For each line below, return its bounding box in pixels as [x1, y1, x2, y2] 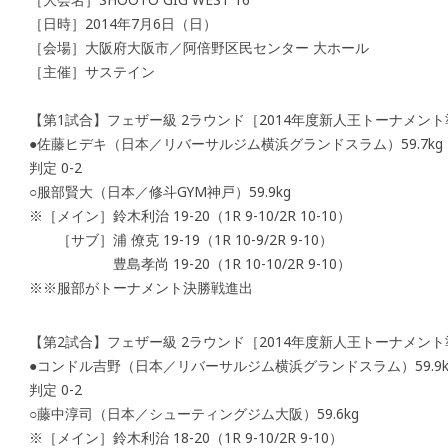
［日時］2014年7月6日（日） [29, 13, 217, 33]
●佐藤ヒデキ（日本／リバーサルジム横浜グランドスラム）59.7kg [29, 133, 443, 153]
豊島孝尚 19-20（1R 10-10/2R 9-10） [29, 253, 351, 273]
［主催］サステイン [29, 61, 155, 81]
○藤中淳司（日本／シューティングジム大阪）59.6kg [29, 403, 359, 423]
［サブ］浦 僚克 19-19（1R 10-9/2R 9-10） [29, 229, 333, 249]
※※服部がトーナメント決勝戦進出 [29, 277, 253, 297]
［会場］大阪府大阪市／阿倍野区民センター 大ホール [29, 37, 369, 57]
